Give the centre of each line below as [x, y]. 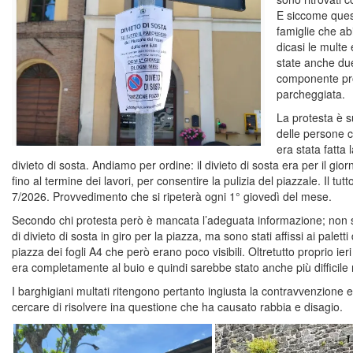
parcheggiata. [311, 93]
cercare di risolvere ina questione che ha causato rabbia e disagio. [177, 306]
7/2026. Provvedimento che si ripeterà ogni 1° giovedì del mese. [172, 196]
